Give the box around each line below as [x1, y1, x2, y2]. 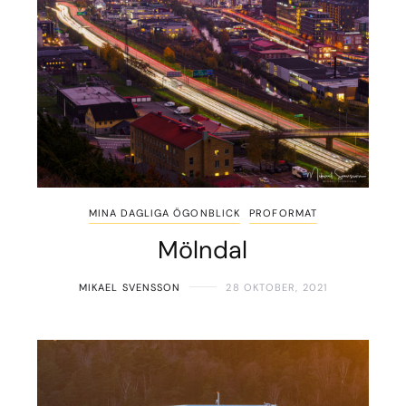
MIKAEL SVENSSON [78, 280, 181, 294]
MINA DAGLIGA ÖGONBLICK [88, 206, 241, 219]
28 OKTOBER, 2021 [226, 280, 328, 294]
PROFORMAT [249, 206, 318, 219]
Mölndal [158, 233, 248, 266]
